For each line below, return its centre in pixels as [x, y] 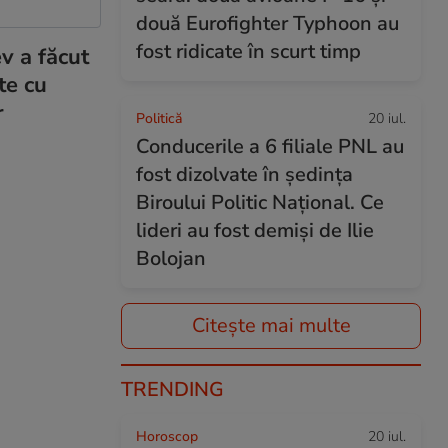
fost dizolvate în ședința [244, 174]
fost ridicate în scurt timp [248, 51]
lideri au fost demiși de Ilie [255, 230]
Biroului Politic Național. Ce [260, 202]
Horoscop [167, 436]
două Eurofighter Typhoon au [267, 23]
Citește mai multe [271, 325]
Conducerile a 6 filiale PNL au [270, 146]
